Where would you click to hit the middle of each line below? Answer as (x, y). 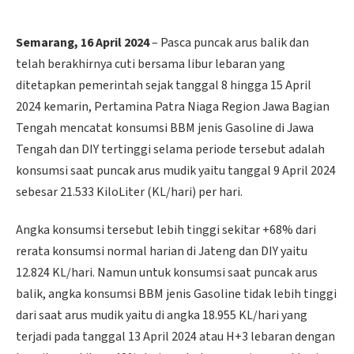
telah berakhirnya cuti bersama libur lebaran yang (151, 64)
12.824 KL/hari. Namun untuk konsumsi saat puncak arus (167, 272)
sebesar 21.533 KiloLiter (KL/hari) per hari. (129, 192)
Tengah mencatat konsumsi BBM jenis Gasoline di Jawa (165, 128)
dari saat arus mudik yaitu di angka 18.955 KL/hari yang (162, 315)
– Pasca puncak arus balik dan (229, 42)
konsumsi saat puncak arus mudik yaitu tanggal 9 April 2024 (176, 170)
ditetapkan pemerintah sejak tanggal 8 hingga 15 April (164, 85)
